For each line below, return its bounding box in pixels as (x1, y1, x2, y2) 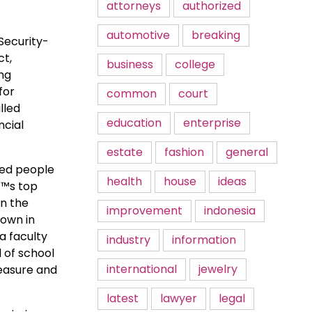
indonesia (204, 203, 256, 219)
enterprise (183, 115, 241, 131)
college (175, 56, 215, 72)
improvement (107, 203, 182, 219)
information (172, 232, 236, 248)
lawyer (160, 290, 197, 306)
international (107, 261, 177, 277)
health (107, 173, 142, 189)
